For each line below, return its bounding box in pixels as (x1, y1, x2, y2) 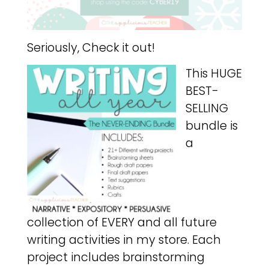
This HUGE (185, 65, 242, 82)
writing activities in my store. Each (26, 232, 221, 248)
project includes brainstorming (26, 249, 205, 265)
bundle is (185, 118, 238, 134)
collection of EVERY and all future (26, 214, 217, 231)
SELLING (185, 100, 228, 116)
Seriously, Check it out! (26, 39, 155, 56)
